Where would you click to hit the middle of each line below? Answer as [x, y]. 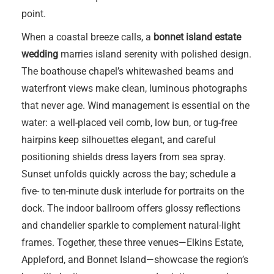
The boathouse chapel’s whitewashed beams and [128, 71]
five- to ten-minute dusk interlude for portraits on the [133, 191]
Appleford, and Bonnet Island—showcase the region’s [135, 260]
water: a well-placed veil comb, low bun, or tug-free [129, 123]
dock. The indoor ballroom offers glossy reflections [131, 208]
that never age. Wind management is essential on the [135, 106]
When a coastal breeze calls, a [87, 37]
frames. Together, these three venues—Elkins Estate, [132, 243]
